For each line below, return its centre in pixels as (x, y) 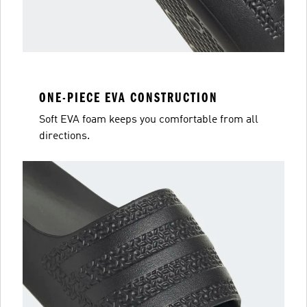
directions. (64, 136)
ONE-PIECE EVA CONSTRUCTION (128, 98)
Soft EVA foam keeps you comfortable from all (149, 120)
